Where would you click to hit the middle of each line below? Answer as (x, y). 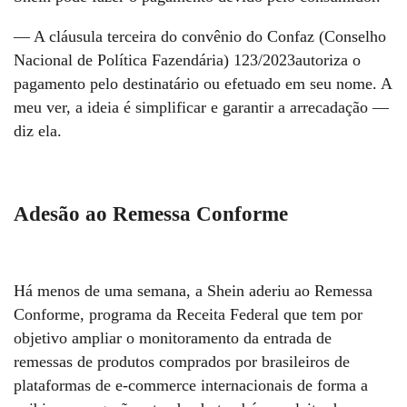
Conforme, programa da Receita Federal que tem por (188, 314)
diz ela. (40, 131)
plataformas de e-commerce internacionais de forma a (191, 385)
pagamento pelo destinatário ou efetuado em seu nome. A (203, 84)
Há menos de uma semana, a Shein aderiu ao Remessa (193, 290)
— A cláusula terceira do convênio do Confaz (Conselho (200, 37)
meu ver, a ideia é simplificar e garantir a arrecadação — (201, 108)
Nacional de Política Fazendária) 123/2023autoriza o (187, 60)
